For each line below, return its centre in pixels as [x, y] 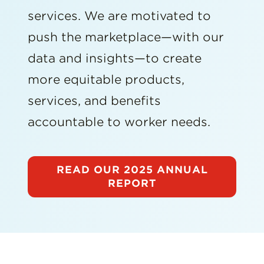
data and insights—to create [114, 58]
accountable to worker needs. [119, 122]
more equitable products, [106, 79]
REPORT [132, 183]
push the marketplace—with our [126, 37]
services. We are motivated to [119, 16]
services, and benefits [94, 100]
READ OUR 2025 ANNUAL [132, 169]
